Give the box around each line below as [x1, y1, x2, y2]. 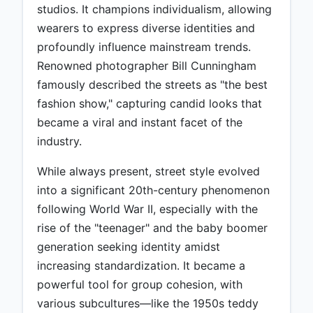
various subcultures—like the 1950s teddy [37, 296, 259, 311]
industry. [37, 134, 82, 149]
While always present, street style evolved [37, 164, 260, 179]
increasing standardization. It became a [37, 259, 245, 273]
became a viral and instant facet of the [37, 115, 242, 130]
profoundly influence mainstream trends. [37, 40, 251, 54]
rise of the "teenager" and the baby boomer [37, 221, 268, 235]
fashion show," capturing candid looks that [37, 96, 262, 111]
